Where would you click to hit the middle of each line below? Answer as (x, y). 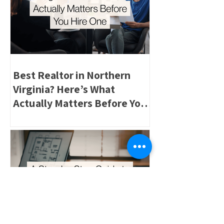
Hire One (34, 117)
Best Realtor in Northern (72, 75)
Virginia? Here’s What (64, 89)
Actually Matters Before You (80, 103)
